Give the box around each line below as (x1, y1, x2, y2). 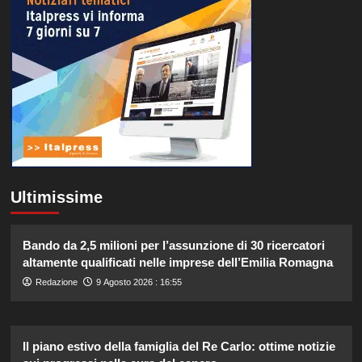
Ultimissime (10, 188, 103, 207)
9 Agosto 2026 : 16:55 (95, 277, 182, 288)
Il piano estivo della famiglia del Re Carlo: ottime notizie (22, 339, 335, 354)
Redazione (35, 277, 78, 288)
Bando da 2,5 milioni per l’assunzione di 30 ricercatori (22, 238, 325, 253)
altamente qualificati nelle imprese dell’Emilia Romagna (22, 255, 333, 270)
